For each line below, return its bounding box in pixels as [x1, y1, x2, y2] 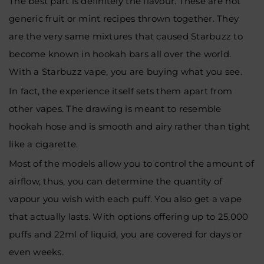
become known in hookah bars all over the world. [9, 48, 232, 60]
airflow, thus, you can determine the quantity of [9, 175, 223, 187]
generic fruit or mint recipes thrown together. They [9, 12, 239, 24]
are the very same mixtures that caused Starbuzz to [9, 30, 243, 42]
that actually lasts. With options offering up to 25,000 [9, 210, 249, 222]
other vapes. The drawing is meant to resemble [9, 103, 222, 114]
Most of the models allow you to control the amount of [9, 157, 254, 169]
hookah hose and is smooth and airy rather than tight [9, 120, 250, 132]
